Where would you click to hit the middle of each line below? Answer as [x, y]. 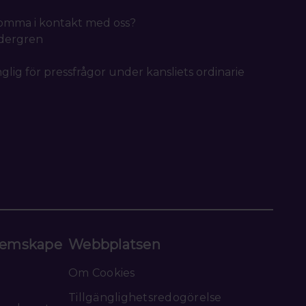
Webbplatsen [114, 244]
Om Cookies [102, 273]
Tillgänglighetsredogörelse [145, 297]
